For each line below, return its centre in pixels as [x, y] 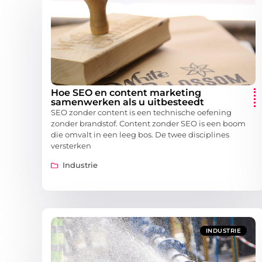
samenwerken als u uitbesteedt [127, 102]
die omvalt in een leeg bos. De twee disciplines [140, 135]
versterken [71, 146]
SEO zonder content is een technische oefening [141, 113]
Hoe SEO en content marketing [126, 93]
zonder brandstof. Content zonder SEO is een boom [148, 124]
